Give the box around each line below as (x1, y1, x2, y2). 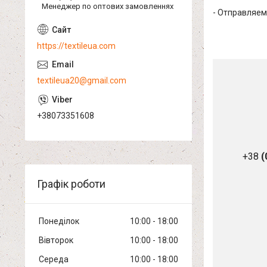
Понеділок (39, 216, 79, 226)
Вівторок (39, 235, 73, 245)
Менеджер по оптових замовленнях (42, 2, 173, 11)
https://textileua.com (37, 41, 116, 51)
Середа (39, 254, 69, 264)
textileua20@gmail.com (37, 76, 126, 85)
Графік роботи (37, 178, 105, 190)
